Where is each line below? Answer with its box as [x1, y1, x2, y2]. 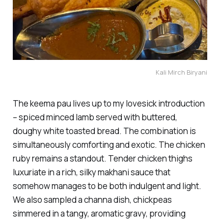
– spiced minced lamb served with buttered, [12, 111, 177, 123]
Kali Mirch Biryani [156, 67, 208, 77]
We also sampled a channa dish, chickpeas [12, 193, 172, 205]
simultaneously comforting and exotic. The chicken [12, 138, 205, 150]
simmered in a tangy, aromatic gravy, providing [12, 207, 186, 219]
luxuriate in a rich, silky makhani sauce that [12, 166, 170, 178]
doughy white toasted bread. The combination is [12, 125, 196, 137]
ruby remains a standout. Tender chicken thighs [12, 152, 192, 164]
